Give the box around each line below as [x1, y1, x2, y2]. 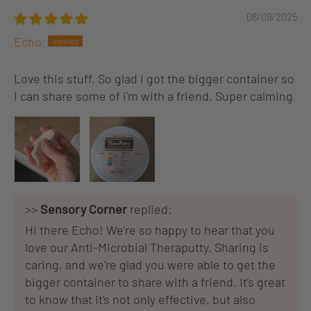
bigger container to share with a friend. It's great [25, 274, 285, 290]
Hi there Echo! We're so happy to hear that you [25, 222, 275, 238]
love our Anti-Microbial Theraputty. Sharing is [25, 239, 269, 255]
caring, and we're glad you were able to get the [25, 257, 276, 273]
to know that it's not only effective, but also [25, 292, 255, 308]
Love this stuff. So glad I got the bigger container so [14, 71, 294, 87]
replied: [127, 201, 172, 217]
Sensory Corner [40, 201, 127, 217]
